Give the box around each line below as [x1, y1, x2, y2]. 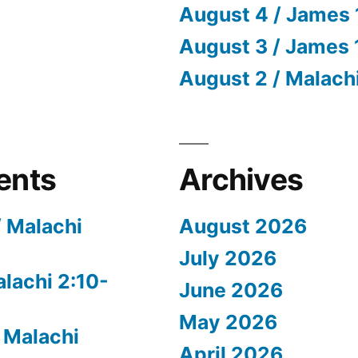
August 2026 [179, 213, 307, 238]
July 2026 [179, 245, 276, 270]
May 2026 [179, 309, 277, 334]
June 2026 [179, 277, 283, 302]
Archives [179, 161, 304, 197]
